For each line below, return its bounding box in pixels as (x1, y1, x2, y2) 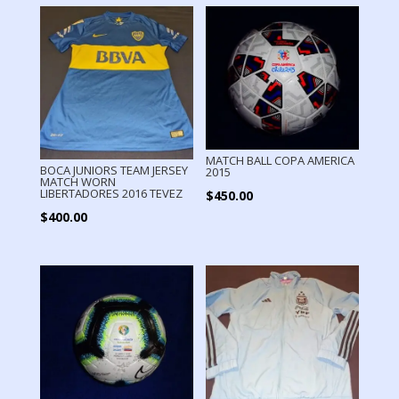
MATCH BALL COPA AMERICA (206, 152, 355, 169)
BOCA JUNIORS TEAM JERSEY (39, 162, 188, 179)
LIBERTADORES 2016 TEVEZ (39, 185, 183, 202)
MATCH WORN (39, 174, 116, 191)
